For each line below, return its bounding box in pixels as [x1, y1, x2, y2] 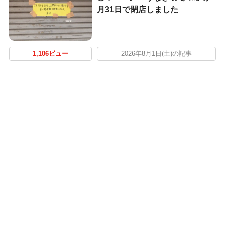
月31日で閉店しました [96, 5, 178, 14]
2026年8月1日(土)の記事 [121, 50, 192, 57]
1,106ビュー [32, 50, 68, 57]
